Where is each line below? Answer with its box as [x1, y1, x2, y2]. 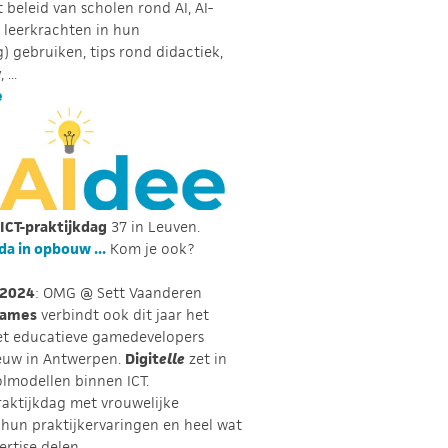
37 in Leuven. [107, 217, 200, 237]
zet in [185, 349, 227, 369]
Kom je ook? [106, 239, 194, 259]
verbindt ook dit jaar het [37, 305, 209, 325]
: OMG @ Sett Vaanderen [35, 283, 202, 303]
